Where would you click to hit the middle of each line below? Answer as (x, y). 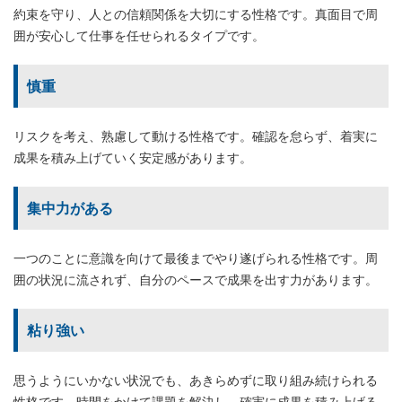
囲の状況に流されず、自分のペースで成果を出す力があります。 (196, 279)
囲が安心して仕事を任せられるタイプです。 (139, 35)
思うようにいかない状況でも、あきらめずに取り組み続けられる (196, 380)
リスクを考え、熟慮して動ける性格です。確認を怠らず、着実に (196, 135)
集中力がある (70, 208)
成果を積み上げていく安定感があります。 (133, 157)
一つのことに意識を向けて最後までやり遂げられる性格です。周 (196, 258)
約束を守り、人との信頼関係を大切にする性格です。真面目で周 (196, 13)
